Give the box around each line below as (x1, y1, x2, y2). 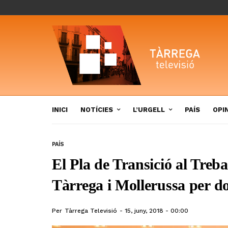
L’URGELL (133, 105, 165, 113)
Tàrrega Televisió (65, 207, 117, 214)
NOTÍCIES (80, 105, 113, 113)
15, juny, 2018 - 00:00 (125, 207, 188, 214)
